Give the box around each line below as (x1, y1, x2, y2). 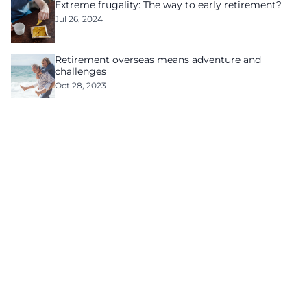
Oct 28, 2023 (55, 80, 106, 90)
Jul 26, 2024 (55, 14, 103, 24)
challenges (55, 65, 106, 77)
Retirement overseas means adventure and (55, 53, 261, 66)
